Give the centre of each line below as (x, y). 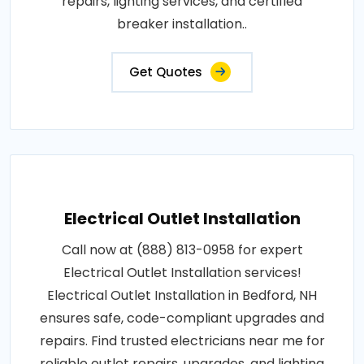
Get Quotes (166, 72)
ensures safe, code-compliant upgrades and (182, 318)
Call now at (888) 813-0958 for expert (182, 250)
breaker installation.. (182, 24)
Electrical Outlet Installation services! (182, 273)
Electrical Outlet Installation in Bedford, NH (182, 296)
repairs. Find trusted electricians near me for (182, 341)
